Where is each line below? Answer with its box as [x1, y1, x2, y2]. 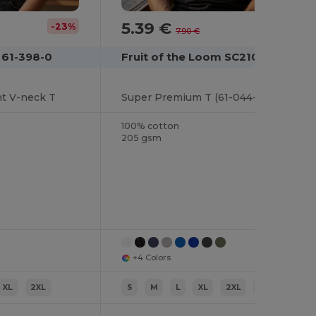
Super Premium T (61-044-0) [121, 90, 267, 104]
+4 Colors [132, 252, 171, 262]
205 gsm [121, 132, 162, 143]
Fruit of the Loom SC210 [121, 49, 260, 63]
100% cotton [121, 120, 180, 131]
